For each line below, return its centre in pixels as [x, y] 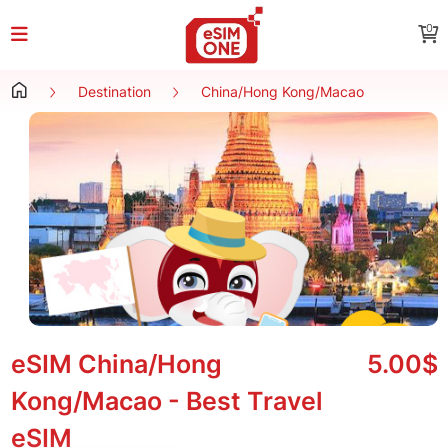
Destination [114, 91]
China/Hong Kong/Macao [282, 91]
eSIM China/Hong [116, 363]
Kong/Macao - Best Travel [166, 400]
